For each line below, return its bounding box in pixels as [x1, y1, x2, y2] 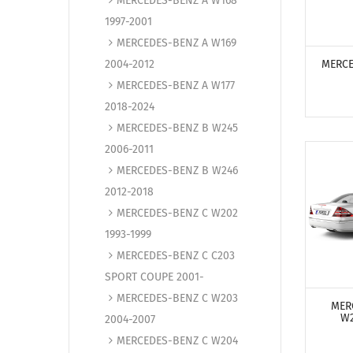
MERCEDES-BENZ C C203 [117, 249, 235, 262]
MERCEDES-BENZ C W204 [117, 334, 238, 347]
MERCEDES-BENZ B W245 [117, 121, 238, 135]
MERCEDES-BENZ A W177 [117, 79, 235, 92]
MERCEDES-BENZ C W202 [117, 206, 238, 220]
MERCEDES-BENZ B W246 [117, 164, 238, 177]
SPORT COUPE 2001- [105, 270, 204, 284]
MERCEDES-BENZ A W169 [117, 36, 236, 50]
